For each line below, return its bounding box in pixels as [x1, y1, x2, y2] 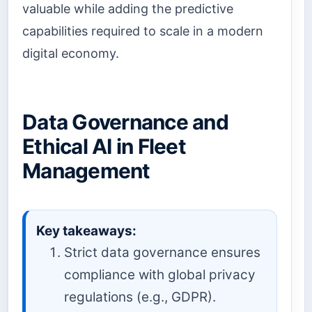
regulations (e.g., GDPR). [64, 288, 216, 305]
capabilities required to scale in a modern [22, 23, 263, 38]
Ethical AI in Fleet [22, 133, 186, 159]
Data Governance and [22, 109, 228, 134]
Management [22, 157, 150, 183]
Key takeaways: [36, 222, 136, 239]
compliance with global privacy [64, 266, 256, 283]
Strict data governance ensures [64, 244, 260, 260]
